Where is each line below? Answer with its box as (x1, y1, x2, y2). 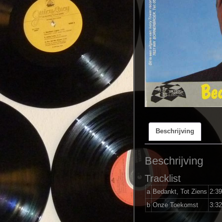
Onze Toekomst (152, 201, 198, 209)
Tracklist (144, 172, 181, 184)
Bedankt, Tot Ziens (152, 187, 207, 195)
